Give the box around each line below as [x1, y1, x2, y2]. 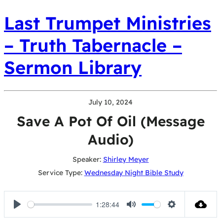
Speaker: [72, 155, 101, 164]
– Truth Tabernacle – [4, 34, 182, 57]
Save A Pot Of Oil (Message [16, 112, 205, 130]
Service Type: [37, 168, 82, 178]
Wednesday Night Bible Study [84, 168, 184, 178]
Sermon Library [4, 56, 142, 79]
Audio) [87, 131, 134, 148]
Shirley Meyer [103, 155, 149, 164]
